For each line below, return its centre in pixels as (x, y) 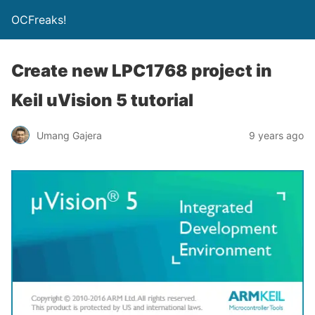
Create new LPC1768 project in (142, 71)
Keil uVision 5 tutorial (102, 100)
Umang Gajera (69, 135)
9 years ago (276, 135)
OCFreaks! (39, 20)
